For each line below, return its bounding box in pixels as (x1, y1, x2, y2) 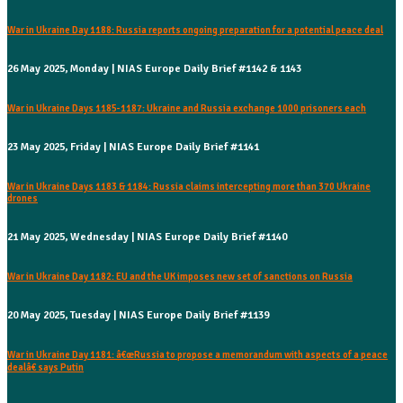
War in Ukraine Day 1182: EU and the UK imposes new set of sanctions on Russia (7, 270, 353, 282)
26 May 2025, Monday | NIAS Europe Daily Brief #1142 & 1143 (7, 62, 301, 76)
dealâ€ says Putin (7, 361, 84, 373)
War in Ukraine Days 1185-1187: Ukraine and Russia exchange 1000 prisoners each (7, 103, 366, 115)
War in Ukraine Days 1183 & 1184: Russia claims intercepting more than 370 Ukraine (7, 181, 371, 193)
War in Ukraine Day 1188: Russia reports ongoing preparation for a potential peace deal (7, 24, 383, 37)
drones (7, 193, 38, 205)
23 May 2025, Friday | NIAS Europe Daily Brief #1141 (7, 140, 259, 155)
